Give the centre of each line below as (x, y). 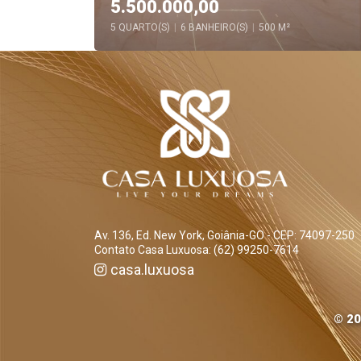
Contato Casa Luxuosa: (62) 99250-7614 (197, 249)
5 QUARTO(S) (140, 27)
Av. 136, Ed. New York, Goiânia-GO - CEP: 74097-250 (224, 235)
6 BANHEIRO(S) (214, 27)
